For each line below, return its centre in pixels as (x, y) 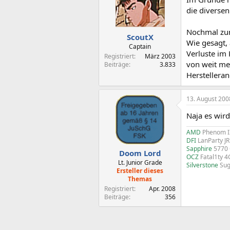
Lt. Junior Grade (140, 162)
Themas (140, 179)
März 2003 (160, 56)
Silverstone (202, 165)
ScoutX (140, 37)
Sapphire (200, 148)
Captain (140, 46)
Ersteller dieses (140, 171)
